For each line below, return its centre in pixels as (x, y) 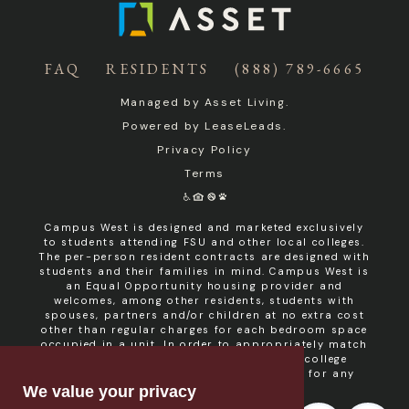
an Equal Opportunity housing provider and (204, 285)
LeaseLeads (244, 126)
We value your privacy (109, 392)
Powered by (164, 126)
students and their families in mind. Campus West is (204, 271)
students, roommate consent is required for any (204, 373)
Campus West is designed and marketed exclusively (204, 227)
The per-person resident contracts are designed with (204, 256)
